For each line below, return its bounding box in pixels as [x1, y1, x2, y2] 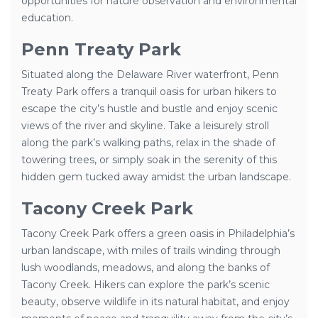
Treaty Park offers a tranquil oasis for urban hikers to [21, 85, 277, 98]
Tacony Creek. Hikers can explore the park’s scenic [21, 278, 270, 291]
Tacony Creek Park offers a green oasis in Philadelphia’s [21, 227, 295, 240]
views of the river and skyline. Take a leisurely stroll [21, 119, 269, 132]
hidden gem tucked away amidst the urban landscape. [21, 170, 291, 183]
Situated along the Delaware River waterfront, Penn [21, 68, 279, 81]
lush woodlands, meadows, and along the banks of [21, 261, 270, 274]
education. [21, 11, 73, 24]
